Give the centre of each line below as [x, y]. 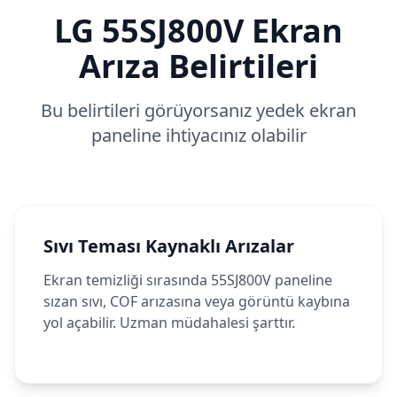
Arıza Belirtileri [198, 66]
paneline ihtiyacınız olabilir [198, 135]
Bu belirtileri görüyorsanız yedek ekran [198, 110]
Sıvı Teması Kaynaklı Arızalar [169, 246]
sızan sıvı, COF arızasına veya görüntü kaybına [197, 301]
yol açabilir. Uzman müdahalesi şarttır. [169, 323]
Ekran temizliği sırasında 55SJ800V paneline [188, 280]
